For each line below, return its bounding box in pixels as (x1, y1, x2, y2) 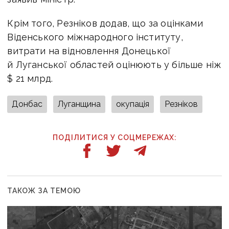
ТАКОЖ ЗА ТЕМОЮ (7, 186, 81, 195)
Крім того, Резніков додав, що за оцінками (7, 17, 203, 29)
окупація (116, 99, 150, 109)
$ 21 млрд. (7, 73, 53, 84)
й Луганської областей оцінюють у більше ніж (7, 59, 222, 70)
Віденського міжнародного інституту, (7, 31, 183, 42)
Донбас (12, 99, 43, 109)
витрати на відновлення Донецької (7, 45, 171, 56)
